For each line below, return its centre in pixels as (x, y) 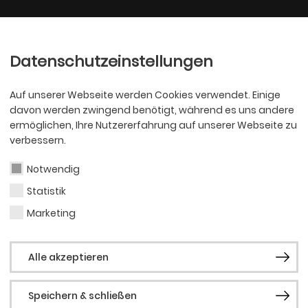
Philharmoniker (213, 34)
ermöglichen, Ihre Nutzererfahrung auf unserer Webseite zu (153, 125)
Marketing (51, 213)
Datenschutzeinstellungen (111, 62)
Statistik (46, 191)
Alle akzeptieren (68, 257)
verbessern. (38, 140)
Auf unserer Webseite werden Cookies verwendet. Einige (145, 95)
